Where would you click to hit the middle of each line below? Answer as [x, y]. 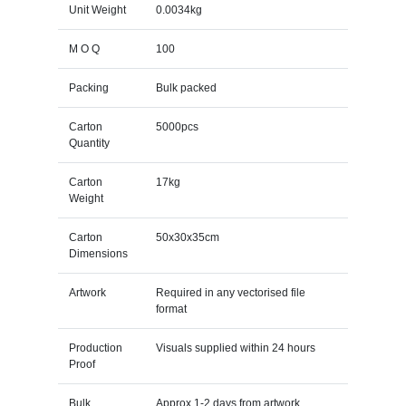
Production [95, 348]
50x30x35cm [187, 237]
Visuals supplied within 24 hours [235, 348]
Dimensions [98, 253]
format [171, 309]
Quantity [89, 143]
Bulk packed [186, 87]
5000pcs [177, 126]
